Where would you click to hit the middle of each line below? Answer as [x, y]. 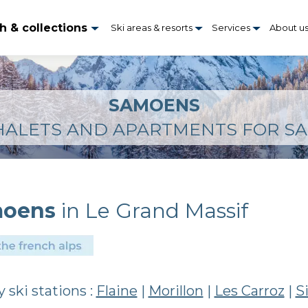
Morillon [176, 291]
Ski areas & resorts [153, 27]
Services [232, 27]
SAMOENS [154, 105]
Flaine [117, 291]
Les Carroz [249, 291]
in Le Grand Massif [152, 211]
